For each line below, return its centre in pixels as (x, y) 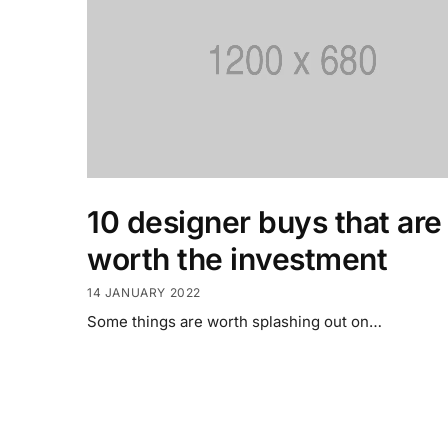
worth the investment (237, 259)
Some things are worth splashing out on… (234, 321)
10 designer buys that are (264, 222)
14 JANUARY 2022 (144, 292)
